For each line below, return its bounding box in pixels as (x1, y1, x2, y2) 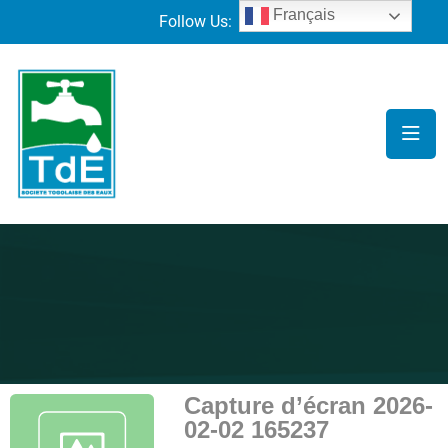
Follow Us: (159, 12, 232, 31)
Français (269, 6, 336, 24)
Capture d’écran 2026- (184, 392, 433, 419)
